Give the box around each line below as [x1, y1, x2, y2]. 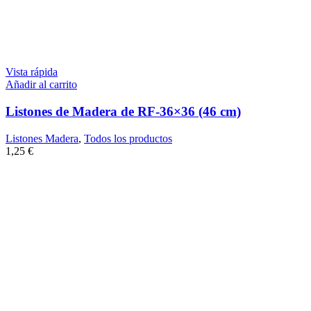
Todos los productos [84, 132, 172, 144]
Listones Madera [6, 132, 78, 144]
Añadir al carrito [6, 78, 77, 91]
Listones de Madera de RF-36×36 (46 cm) [6, 104, 241, 119]
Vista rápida [6, 66, 58, 78]
